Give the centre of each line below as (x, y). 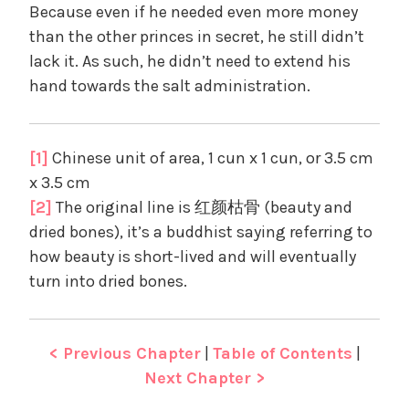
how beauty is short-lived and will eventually (193, 256)
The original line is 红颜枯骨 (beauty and (202, 207)
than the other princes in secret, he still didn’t (197, 36)
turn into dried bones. (108, 281)
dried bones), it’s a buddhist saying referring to (201, 231)
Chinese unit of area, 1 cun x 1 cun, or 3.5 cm (211, 157)
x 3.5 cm (60, 182)
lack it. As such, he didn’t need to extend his (190, 61)
